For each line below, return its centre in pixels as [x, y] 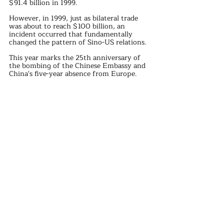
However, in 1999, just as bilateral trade [74, 18]
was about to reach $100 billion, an [68, 26]
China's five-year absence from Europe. [73, 74]
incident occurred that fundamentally [72, 34]
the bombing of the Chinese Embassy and [78, 66]
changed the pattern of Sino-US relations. [78, 42]
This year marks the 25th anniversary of [76, 58]
